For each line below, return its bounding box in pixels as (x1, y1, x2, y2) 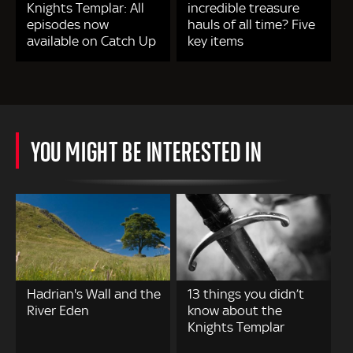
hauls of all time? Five (188, 17, 316, 33)
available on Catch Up (27, 33, 156, 50)
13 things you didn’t (188, 286, 305, 303)
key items (188, 33, 244, 50)
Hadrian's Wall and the (27, 286, 161, 303)
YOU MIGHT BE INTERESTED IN (31, 132, 262, 169)
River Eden (27, 303, 89, 319)
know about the (188, 303, 283, 319)
